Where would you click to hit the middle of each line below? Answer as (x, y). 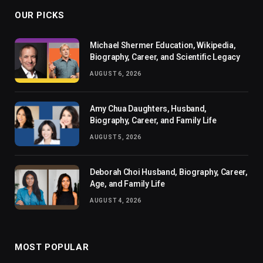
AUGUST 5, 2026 (116, 137)
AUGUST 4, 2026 (116, 201)
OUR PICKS (40, 16)
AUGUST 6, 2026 (116, 74)
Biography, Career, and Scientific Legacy (165, 57)
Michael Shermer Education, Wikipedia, (163, 45)
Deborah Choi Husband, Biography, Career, (169, 172)
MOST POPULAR (52, 247)
